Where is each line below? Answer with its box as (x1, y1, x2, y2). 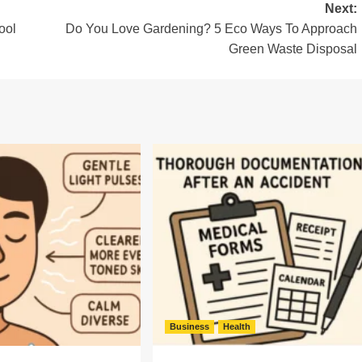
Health (222, 322, 250, 331)
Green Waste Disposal (228, 42, 357, 56)
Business (169, 322, 209, 331)
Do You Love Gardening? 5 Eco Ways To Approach (65, 22, 357, 36)
